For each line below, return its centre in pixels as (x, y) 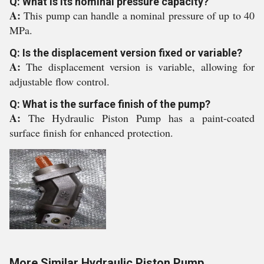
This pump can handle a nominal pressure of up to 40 (139, 15)
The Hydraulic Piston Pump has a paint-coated (141, 118)
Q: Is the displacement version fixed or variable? (126, 53)
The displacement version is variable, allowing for (141, 67)
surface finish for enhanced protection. (91, 133)
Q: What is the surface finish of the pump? (110, 104)
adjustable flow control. (60, 81)
